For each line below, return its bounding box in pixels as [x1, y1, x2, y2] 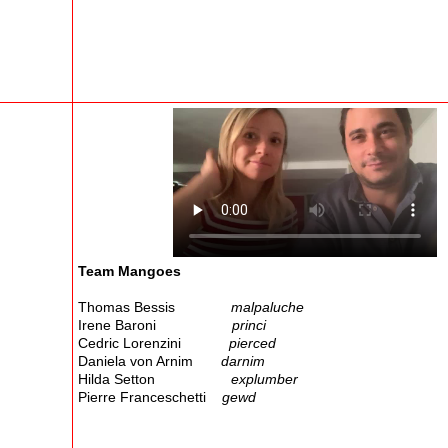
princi [232, 316, 266, 333]
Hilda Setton [78, 370, 231, 387]
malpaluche [227, 298, 304, 315]
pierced [229, 334, 276, 351]
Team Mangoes [78, 262, 181, 279]
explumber [231, 370, 298, 387]
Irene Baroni [78, 316, 232, 333]
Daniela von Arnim [78, 352, 221, 369]
